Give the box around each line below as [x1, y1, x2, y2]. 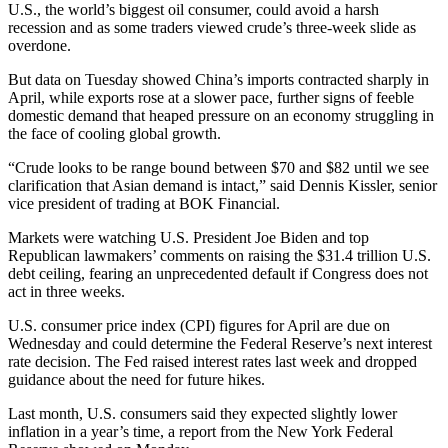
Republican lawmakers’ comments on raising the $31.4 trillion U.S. [8, 247, 431, 265]
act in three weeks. [8, 283, 125, 301]
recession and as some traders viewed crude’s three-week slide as [8, 19, 416, 37]
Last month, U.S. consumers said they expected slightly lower [8, 405, 397, 423]
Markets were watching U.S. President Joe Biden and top [8, 229, 369, 247]
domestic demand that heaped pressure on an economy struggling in [8, 107, 434, 125]
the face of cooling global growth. [8, 125, 221, 143]
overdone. [8, 37, 71, 55]
